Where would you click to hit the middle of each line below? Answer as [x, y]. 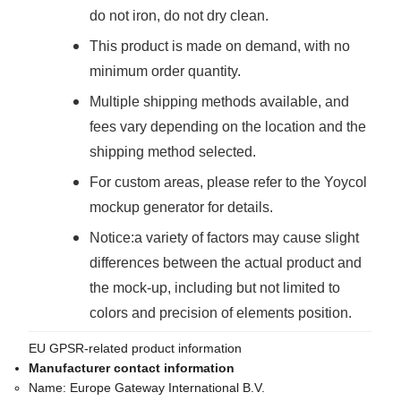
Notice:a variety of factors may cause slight [224, 238]
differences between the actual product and [226, 263]
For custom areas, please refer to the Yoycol [228, 183]
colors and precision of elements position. [221, 313]
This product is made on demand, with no [220, 47]
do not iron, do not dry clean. [179, 16]
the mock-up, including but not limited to [215, 288]
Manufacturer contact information [132, 368]
